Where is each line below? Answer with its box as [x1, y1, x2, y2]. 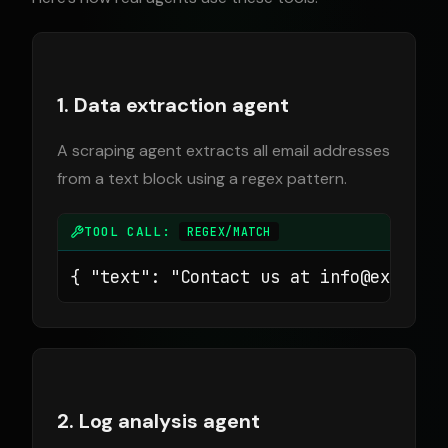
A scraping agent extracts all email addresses [57, 140, 390, 161]
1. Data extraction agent [57, 92, 289, 118]
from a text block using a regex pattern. [57, 168, 347, 189]
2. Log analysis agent [57, 408, 260, 434]
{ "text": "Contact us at [70, 265, 320, 288]
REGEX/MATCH [187, 224, 272, 239]
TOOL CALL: [84, 223, 180, 240]
